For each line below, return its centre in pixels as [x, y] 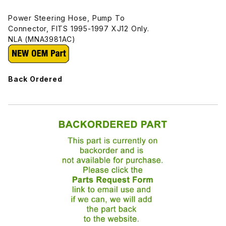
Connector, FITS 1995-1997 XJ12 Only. [79, 28]
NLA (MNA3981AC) [42, 39]
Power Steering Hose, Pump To [67, 18]
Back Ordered [35, 79]
